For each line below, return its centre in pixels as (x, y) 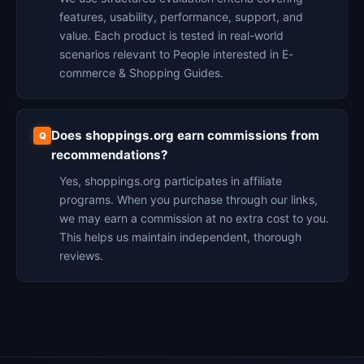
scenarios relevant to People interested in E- (176, 54)
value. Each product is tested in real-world (171, 35)
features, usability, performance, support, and (181, 17)
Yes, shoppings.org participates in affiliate (171, 181)
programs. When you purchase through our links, (188, 199)
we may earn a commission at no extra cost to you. (194, 218)
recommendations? (110, 155)
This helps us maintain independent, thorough (180, 237)
